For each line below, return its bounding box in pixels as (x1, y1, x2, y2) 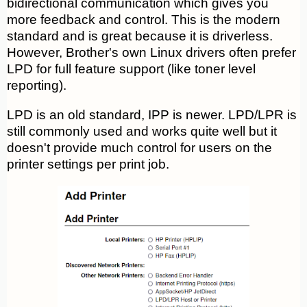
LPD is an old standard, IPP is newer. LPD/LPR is (7, 108, 297, 123)
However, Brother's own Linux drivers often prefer (7, 45, 296, 60)
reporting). (7, 78, 66, 93)
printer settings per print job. (7, 157, 169, 172)
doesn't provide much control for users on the (7, 140, 272, 156)
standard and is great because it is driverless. (7, 29, 273, 44)
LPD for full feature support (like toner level (7, 62, 256, 77)
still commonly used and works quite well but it (7, 124, 277, 139)
